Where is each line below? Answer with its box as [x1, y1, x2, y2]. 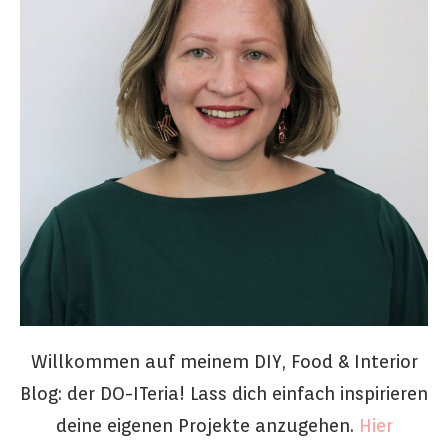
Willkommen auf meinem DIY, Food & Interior [30, 350, 418, 372]
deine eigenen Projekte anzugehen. [55, 414, 359, 436]
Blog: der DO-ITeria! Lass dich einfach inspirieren [20, 382, 428, 404]
